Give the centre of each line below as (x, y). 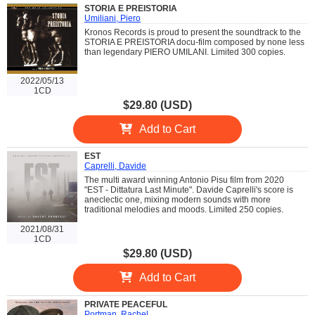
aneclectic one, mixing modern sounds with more (178, 200)
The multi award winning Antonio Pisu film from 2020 (184, 180)
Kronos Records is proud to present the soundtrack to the (193, 33)
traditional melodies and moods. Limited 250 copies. (184, 210)
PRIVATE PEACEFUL (126, 304)
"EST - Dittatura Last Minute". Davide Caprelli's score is (189, 190)
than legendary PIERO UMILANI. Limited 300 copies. (185, 52)
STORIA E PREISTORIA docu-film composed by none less (194, 43)
